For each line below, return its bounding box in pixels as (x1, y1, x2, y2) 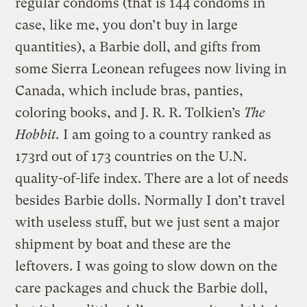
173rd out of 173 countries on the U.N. (15, 148, 247, 164)
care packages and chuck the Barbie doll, (15, 280, 269, 296)
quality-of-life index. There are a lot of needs (15, 170, 289, 186)
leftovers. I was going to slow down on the (15, 258, 278, 274)
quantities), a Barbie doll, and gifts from (15, 38, 262, 55)
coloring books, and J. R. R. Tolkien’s (15, 104, 245, 121)
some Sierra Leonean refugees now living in (15, 60, 287, 77)
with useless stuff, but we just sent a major (15, 214, 280, 230)
